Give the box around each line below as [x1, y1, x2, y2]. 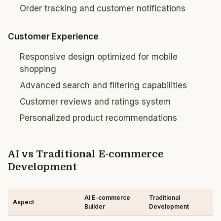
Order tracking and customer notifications [20, 3, 185, 13]
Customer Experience [8, 32, 99, 41]
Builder [84, 203, 105, 210]
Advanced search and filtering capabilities [20, 80, 187, 90]
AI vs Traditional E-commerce [8, 148, 163, 160]
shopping [20, 64, 56, 74]
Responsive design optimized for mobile [20, 52, 178, 62]
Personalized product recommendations [20, 113, 177, 123]
